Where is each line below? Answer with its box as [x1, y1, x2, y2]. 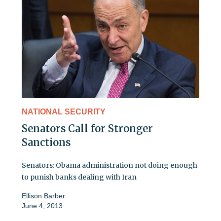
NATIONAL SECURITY [22, 108, 106, 116]
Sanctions [22, 136, 71, 149]
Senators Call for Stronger [22, 122, 153, 135]
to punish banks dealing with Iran [22, 173, 137, 182]
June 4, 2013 [22, 202, 63, 210]
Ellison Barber [22, 192, 65, 200]
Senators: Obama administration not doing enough [22, 161, 197, 170]
